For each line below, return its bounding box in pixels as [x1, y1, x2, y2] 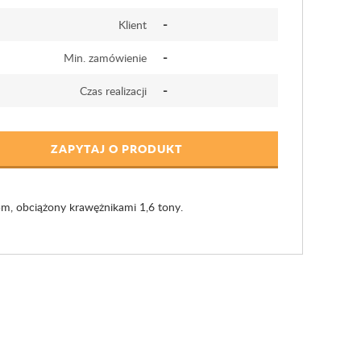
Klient [118, 17, 147, 32]
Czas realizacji [79, 83, 147, 98]
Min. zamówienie [63, 50, 147, 65]
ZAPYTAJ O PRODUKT [50, 140, 183, 156]
